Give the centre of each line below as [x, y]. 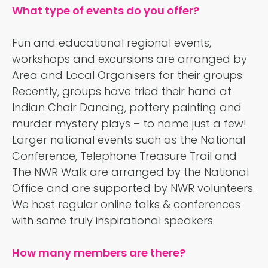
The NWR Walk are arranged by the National [130, 172]
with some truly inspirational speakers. [113, 221]
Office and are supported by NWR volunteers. [133, 188]
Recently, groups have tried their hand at [122, 92]
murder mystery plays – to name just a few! [129, 124]
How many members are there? [99, 253]
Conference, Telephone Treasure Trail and [124, 156]
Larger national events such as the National [129, 140]
